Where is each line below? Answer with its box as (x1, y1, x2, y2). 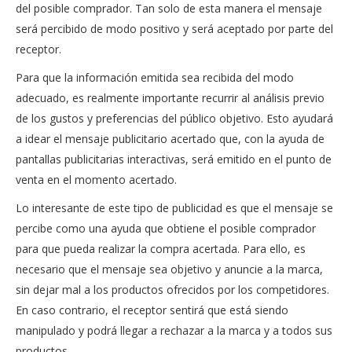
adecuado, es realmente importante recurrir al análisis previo (16, 90, 324, 105)
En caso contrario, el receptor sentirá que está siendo (16, 302, 288, 317)
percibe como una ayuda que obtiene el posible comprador (16, 221, 316, 236)
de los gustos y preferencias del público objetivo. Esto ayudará (16, 111, 333, 126)
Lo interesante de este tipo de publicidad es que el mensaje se (16, 200, 333, 215)
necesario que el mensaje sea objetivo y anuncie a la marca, (16, 262, 323, 277)
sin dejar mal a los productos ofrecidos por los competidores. (16, 282, 329, 297)
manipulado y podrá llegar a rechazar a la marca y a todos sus (16, 323, 332, 338)
